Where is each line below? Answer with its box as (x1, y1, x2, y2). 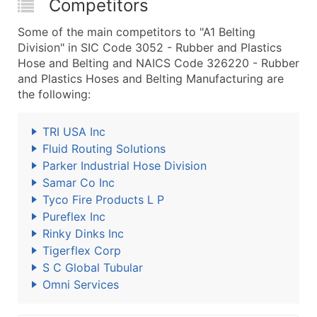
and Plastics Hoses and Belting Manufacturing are (18, 71, 284, 86)
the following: (18, 87, 91, 101)
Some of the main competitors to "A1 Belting (18, 25, 255, 39)
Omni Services (42, 277, 119, 292)
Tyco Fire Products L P (42, 192, 164, 207)
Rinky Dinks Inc (42, 226, 124, 241)
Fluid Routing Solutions (42, 142, 166, 156)
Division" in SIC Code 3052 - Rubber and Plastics (18, 40, 282, 54)
